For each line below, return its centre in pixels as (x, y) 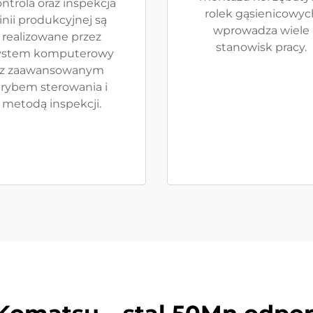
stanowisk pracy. (261, 47)
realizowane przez (52, 37)
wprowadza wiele (261, 30)
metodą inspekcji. (52, 104)
